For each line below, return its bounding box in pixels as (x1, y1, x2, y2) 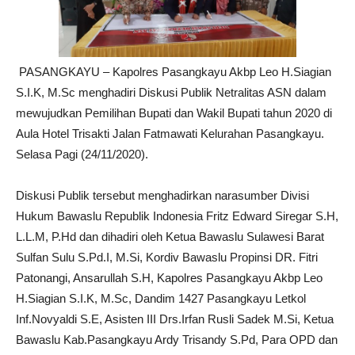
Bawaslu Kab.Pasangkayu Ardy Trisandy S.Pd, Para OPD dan (16, 332, 338, 346)
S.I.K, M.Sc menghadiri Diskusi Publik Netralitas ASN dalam (16, 85, 326, 99)
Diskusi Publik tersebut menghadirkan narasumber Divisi (16, 188, 309, 202)
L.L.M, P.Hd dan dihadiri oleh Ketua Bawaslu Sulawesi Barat (16, 229, 324, 243)
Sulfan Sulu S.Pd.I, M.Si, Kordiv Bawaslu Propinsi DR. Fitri (16, 250, 318, 264)
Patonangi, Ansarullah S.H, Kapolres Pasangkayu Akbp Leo (16, 270, 323, 284)
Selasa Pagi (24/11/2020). (16, 147, 148, 161)
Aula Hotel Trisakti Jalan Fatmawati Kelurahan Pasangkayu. (16, 126, 324, 140)
